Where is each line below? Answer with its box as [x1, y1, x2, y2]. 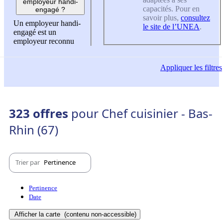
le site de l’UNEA [143, 22, 200, 31]
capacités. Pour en [143, 4, 200, 13]
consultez [181, 13, 210, 22]
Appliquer [160, 63, 192, 72]
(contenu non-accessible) [62, 210, 136, 218]
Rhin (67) [9, 121, 58, 138]
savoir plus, [143, 13, 181, 22]
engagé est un [13, 28, 56, 37]
